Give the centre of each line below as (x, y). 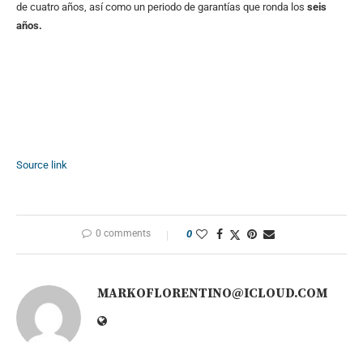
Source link (42, 165)
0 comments (123, 234)
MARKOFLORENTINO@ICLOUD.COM (212, 294)
